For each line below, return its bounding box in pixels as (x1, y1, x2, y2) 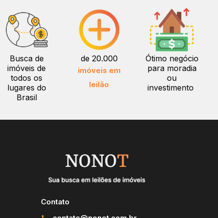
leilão (89, 80, 109, 89)
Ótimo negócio (145, 54, 199, 63)
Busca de (9, 54, 44, 63)
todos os (11, 73, 43, 83)
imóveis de (7, 63, 46, 73)
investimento (147, 83, 197, 92)
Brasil (16, 92, 37, 102)
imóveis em (77, 66, 121, 75)
